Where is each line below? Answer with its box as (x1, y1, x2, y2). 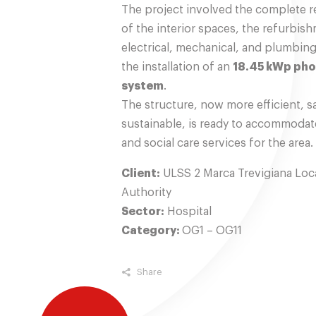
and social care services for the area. (121, 138, 313, 149)
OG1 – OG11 (182, 225, 242, 236)
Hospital (164, 206, 212, 217)
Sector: (121, 206, 164, 217)
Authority (121, 187, 171, 198)
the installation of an (121, 61, 233, 73)
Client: (121, 168, 160, 179)
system (121, 80, 164, 92)
